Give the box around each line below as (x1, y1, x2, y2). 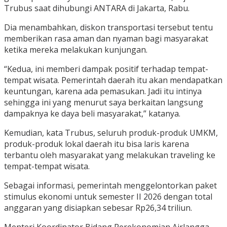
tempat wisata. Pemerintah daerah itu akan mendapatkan (4, 74, 222, 86)
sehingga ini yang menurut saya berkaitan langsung (4, 97, 203, 108)
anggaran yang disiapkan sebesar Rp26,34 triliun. (4, 202, 192, 214)
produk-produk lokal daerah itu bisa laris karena (4, 138, 189, 150)
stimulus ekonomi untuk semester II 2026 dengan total (4, 191, 212, 203)
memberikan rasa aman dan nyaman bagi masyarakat (4, 33, 208, 45)
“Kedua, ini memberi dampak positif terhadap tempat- (4, 63, 208, 75)
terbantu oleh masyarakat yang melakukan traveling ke (4, 149, 215, 161)
